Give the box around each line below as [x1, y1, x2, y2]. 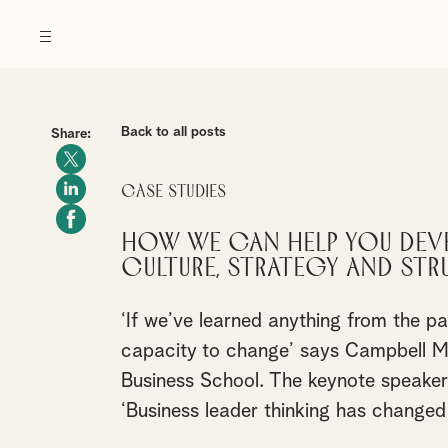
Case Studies [120, 183, 226, 201]
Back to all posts [120, 125, 226, 139]
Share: [50, 127, 91, 141]
